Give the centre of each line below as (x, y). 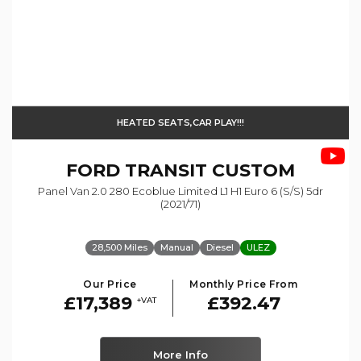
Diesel (220, 247)
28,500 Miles (119, 247)
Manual (176, 247)
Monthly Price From (243, 284)
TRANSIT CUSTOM (207, 170)
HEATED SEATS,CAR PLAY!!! (180, 122)
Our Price (110, 284)
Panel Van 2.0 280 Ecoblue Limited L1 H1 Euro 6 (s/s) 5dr (180, 191)
